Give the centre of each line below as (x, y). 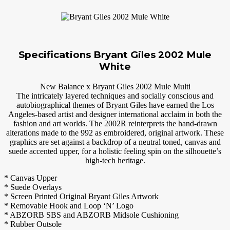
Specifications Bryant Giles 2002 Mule (115, 54)
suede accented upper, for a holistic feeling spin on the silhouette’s (115, 151)
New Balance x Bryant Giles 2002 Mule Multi (115, 86)
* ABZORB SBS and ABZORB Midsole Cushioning (91, 215)
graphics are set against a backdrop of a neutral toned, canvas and (115, 142)
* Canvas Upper (31, 178)
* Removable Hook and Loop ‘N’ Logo (69, 205)
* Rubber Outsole (33, 224)
